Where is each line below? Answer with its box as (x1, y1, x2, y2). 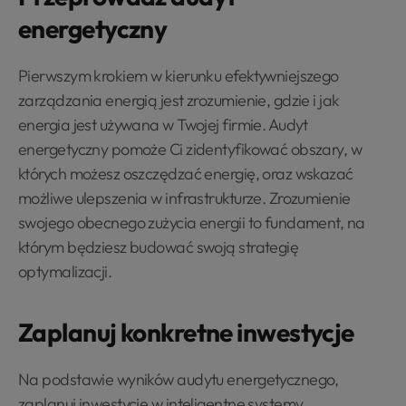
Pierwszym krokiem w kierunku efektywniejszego (18, 64, 339, 86)
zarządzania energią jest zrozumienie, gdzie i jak (18, 89, 340, 111)
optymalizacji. (18, 260, 112, 282)
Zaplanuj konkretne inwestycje (18, 315, 354, 348)
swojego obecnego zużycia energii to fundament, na (18, 211, 365, 233)
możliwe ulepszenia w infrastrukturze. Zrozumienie (18, 187, 351, 208)
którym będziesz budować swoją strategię (18, 236, 299, 257)
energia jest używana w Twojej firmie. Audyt (18, 113, 308, 135)
